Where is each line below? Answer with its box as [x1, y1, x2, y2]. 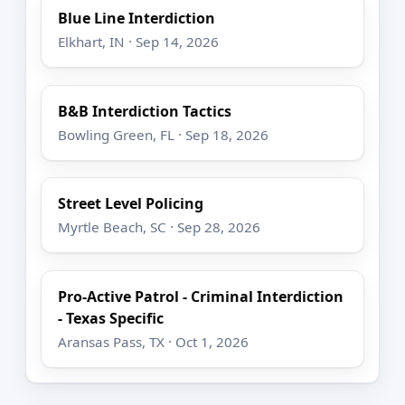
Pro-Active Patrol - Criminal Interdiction [58, 286, 344, 306]
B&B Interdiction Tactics [58, 100, 232, 121]
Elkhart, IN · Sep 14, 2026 [58, 33, 220, 52]
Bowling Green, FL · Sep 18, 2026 [58, 125, 269, 144]
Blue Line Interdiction [58, 8, 216, 29]
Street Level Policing [58, 193, 204, 214]
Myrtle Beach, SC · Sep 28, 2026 [58, 218, 261, 237]
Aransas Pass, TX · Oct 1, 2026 [58, 332, 250, 351]
